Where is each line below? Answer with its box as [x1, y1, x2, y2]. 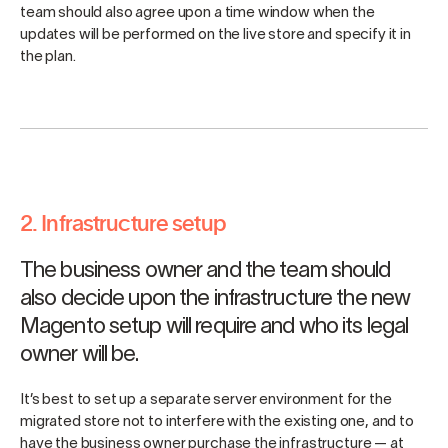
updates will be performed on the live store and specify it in [20, 27, 411, 42]
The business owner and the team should [20, 260, 391, 281]
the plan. [20, 49, 76, 64]
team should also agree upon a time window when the [20, 5, 375, 20]
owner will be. [20, 344, 138, 365]
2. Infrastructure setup [20, 208, 226, 236]
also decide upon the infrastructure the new [20, 288, 411, 309]
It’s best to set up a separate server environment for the [20, 392, 392, 407]
